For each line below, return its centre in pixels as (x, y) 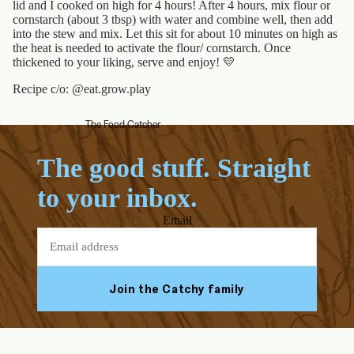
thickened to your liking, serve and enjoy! (118, 62)
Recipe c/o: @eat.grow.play (82, 89)
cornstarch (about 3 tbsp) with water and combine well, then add (173, 20)
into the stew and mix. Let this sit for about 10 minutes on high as (175, 34)
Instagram (206, 340)
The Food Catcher (123, 124)
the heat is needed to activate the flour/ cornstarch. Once (152, 48)
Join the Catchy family (177, 289)
